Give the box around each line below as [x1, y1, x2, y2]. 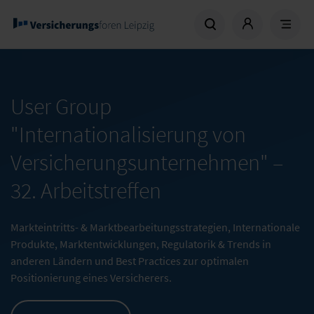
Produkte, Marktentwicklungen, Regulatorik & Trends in [11, 237, 271, 251]
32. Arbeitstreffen [11, 177, 161, 205]
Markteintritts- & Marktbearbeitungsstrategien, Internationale [11, 220, 300, 234]
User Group [11, 93, 111, 121]
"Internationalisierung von [11, 121, 246, 149]
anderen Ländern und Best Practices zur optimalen [11, 254, 249, 268]
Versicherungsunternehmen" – [11, 149, 283, 177]
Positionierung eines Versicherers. [11, 271, 172, 285]
